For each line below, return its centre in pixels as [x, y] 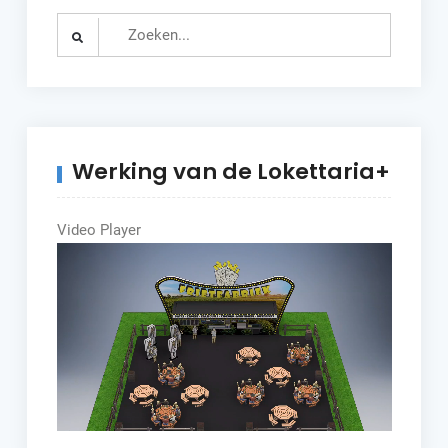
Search [78, 23]
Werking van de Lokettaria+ [230, 171]
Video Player [98, 229]
